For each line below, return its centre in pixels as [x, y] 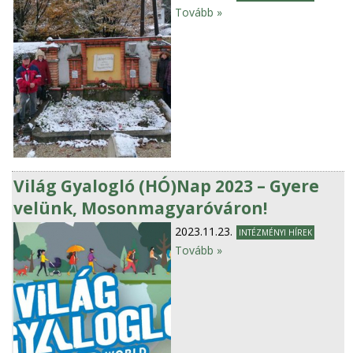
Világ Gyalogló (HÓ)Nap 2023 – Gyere [167, 186]
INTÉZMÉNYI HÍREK [276, 232]
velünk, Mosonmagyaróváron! [141, 208]
